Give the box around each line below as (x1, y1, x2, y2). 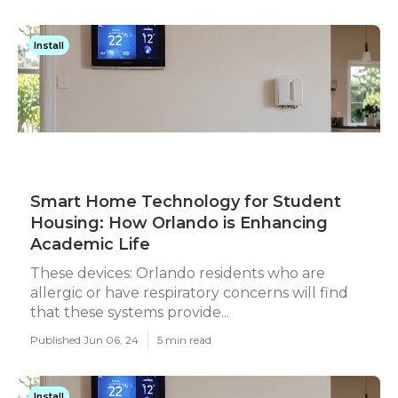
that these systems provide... (30, 304, 229, 321)
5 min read (157, 333, 211, 346)
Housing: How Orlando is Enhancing (30, 213, 328, 233)
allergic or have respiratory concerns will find (30, 284, 348, 301)
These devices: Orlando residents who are (30, 265, 325, 282)
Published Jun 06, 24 (30, 333, 139, 346)
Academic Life (30, 235, 150, 254)
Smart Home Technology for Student (30, 192, 341, 211)
